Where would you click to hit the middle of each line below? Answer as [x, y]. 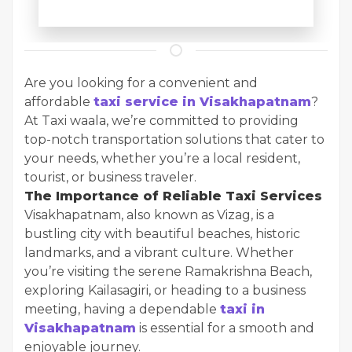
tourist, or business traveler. [110, 177]
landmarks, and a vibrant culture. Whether [159, 253]
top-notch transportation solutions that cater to [174, 139]
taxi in [242, 309]
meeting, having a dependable [122, 309]
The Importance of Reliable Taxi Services [173, 196]
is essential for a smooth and [225, 328]
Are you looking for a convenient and [141, 83]
